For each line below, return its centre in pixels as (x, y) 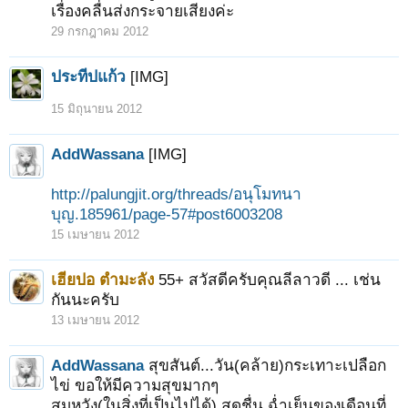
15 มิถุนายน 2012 (97, 109)
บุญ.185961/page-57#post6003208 (167, 214)
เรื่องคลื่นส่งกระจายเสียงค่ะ (143, 11)
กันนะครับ (85, 300)
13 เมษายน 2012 (95, 320)
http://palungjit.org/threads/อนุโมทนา (176, 194)
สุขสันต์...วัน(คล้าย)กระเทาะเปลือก (267, 365)
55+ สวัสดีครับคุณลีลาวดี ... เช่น (270, 280)
